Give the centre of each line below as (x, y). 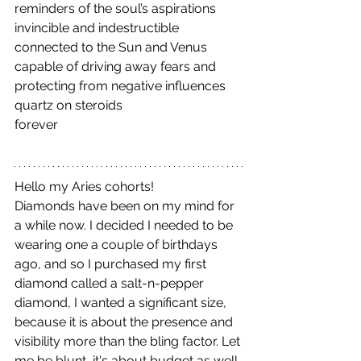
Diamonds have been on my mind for (126, 205)
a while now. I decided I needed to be (125, 225)
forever (36, 124)
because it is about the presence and (125, 322)
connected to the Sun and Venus (111, 47)
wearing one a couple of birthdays (118, 244)
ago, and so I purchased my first (112, 263)
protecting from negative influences (120, 85)
